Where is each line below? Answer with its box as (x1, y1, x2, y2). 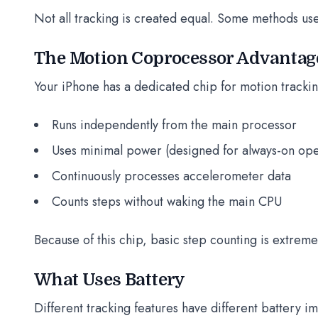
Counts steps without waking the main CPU (52, 192, 282, 211)
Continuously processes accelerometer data (52, 167, 291, 185)
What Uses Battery (34, 270, 185, 290)
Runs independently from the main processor (52, 116, 297, 134)
